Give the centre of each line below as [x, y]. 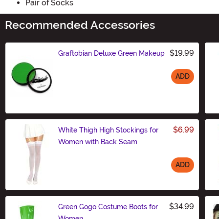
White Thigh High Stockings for [108, 130]
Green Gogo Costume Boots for [108, 207]
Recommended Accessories [80, 25]
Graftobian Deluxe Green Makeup [111, 53]
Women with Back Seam [98, 142]
